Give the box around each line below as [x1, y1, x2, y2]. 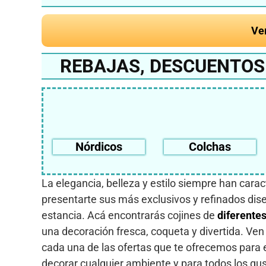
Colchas [189, 139, 232, 154]
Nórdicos [75, 139, 123, 154]
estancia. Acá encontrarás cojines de [42, 208, 217, 221]
